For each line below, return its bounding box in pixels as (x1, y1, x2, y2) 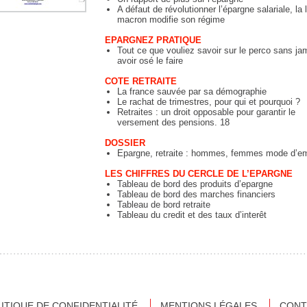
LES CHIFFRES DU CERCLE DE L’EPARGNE (105, 169, 293, 179)
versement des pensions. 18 (117, 117, 230, 127)
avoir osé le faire (117, 56, 184, 66)
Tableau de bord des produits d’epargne (117, 179, 273, 189)
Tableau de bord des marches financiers (117, 189, 276, 199)
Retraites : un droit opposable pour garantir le (117, 107, 296, 117)
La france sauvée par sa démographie (117, 86, 267, 97)
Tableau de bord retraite (117, 199, 211, 210)
